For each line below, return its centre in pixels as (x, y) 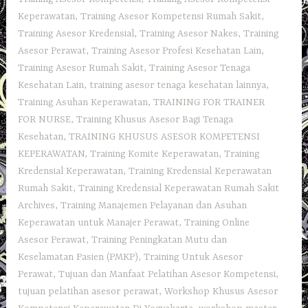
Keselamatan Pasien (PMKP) (78, 257)
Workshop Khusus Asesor (221, 292)
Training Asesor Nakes (189, 34)
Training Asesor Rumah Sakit (81, 68)
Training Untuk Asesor (194, 257)
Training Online (217, 223)
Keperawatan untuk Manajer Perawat (99, 223)
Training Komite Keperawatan (155, 154)
